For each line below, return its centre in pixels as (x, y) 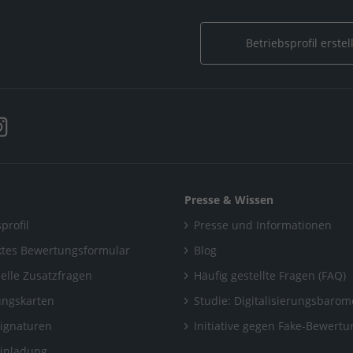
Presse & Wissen (229, 199)
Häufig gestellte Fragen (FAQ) (270, 275)
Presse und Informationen (263, 225)
